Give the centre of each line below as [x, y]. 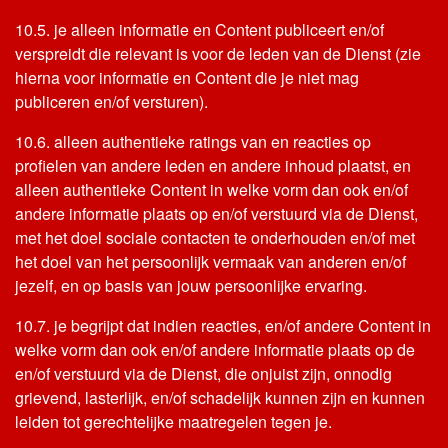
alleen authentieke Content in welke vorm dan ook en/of [211, 189]
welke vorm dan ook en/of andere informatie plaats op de [215, 349]
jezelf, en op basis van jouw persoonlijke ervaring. [191, 285]
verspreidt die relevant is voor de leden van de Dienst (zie [218, 53]
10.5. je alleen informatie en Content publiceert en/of [199, 29]
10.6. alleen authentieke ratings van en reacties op [193, 141]
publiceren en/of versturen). [111, 101]
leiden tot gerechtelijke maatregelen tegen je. [173, 421]
